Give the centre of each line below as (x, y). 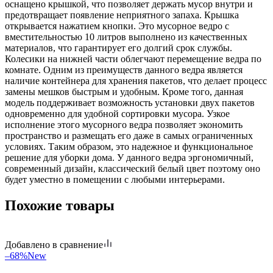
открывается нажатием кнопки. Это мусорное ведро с (117, 26)
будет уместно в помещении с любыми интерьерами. (115, 179)
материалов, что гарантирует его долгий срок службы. (119, 48)
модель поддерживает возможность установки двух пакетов (130, 102)
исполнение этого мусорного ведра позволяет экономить (124, 124)
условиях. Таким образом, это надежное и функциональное (129, 146)
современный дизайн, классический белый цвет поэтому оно (133, 168)
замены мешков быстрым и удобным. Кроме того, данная (124, 91)
